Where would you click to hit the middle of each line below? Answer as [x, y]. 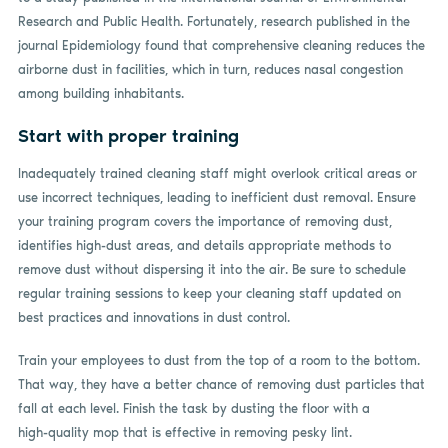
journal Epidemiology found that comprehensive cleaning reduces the [221, 46]
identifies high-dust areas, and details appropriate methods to [204, 245]
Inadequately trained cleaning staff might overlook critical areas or [217, 173]
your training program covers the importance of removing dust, [204, 221]
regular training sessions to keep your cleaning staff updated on [209, 293]
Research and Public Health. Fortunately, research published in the [213, 22]
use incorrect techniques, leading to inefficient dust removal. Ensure [216, 197]
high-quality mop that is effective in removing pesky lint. [184, 433]
